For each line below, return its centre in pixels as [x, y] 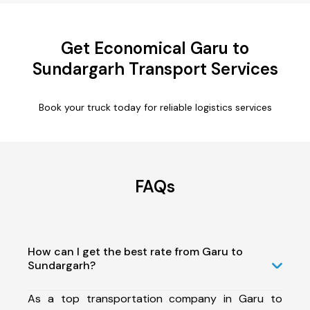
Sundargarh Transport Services [155, 69]
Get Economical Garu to [155, 48]
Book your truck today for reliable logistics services [155, 107]
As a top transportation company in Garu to [155, 298]
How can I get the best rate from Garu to [135, 251]
